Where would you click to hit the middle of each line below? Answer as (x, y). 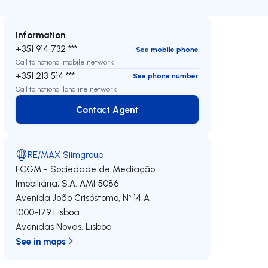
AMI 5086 (99, 184)
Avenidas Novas (49, 227)
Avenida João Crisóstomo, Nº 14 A (83, 198)
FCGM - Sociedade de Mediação (86, 169)
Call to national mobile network (65, 62)
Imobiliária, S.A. (47, 184)
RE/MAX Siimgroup (66, 155)
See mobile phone (167, 49)
